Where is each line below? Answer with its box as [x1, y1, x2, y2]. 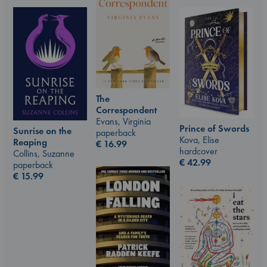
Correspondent [96, 103, 157, 116]
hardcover [179, 144, 218, 157]
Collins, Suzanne [13, 147, 74, 160]
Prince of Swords [179, 122, 249, 135]
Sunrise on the [13, 125, 72, 137]
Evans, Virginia [96, 114, 151, 128]
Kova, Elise [179, 133, 219, 146]
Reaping [13, 136, 47, 148]
